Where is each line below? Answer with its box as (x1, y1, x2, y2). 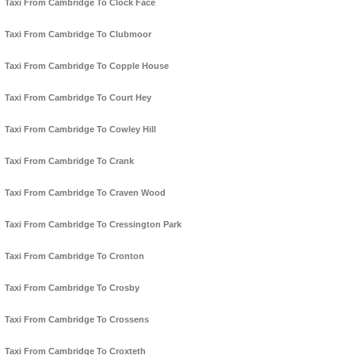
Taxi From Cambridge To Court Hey (5, 93, 151, 103)
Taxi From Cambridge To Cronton (5, 251, 144, 261)
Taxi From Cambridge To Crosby (5, 283, 139, 293)
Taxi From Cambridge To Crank (5, 156, 134, 166)
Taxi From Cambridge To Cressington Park (5, 219, 181, 230)
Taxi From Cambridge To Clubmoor (5, 29, 151, 40)
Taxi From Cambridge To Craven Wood (5, 188, 166, 198)
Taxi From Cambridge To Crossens (5, 315, 149, 325)
